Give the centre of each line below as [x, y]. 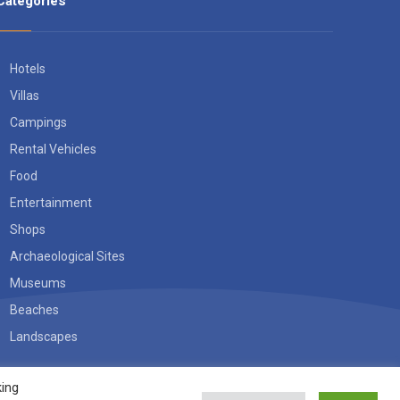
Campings [38, 122]
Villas [25, 96]
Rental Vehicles [53, 149]
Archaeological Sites [67, 256]
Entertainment [51, 203]
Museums [38, 283]
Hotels [28, 69]
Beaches [34, 310]
